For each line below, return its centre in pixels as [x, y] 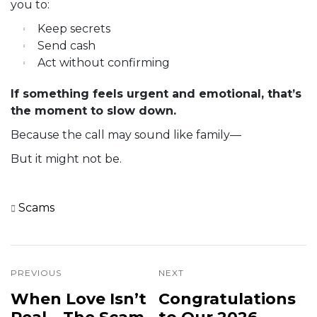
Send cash [67, 46]
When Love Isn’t [79, 299]
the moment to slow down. [93, 111]
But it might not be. [66, 159]
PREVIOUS [36, 273]
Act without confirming [104, 63]
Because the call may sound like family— [126, 135]
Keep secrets [74, 29]
